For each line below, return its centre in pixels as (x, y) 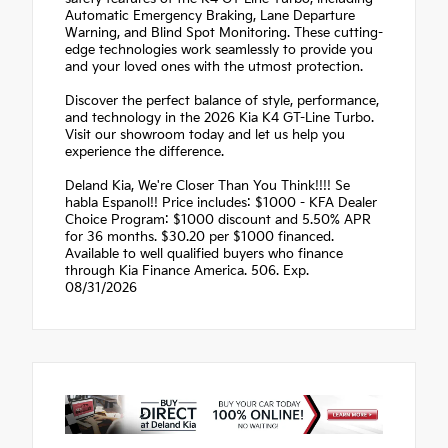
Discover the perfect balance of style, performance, (222, 100)
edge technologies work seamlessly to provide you (219, 49)
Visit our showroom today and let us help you (205, 134)
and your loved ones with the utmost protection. (214, 66)
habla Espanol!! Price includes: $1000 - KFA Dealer (221, 202)
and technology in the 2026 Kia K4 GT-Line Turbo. (219, 117)
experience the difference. (144, 151)
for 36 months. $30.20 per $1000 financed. (199, 236)
